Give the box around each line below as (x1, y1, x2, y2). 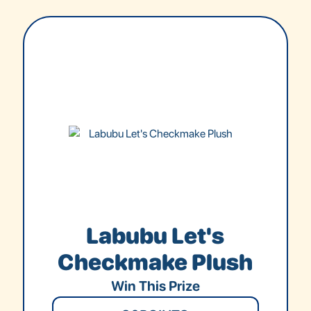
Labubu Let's (86, 222, 225, 249)
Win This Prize (110, 277, 200, 294)
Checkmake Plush (58, 249, 253, 276)
